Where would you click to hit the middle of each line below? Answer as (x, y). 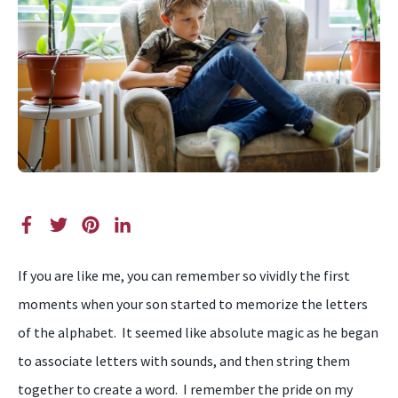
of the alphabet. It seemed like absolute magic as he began (198, 332)
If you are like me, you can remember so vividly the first (184, 275)
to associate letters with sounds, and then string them (184, 361)
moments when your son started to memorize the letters (193, 304)
